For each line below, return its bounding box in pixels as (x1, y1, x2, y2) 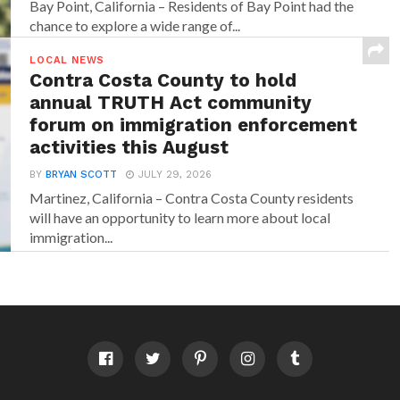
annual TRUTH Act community (29, 91, 312, 113)
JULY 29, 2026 (138, 168, 212, 180)
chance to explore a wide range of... (29, 16, 241, 34)
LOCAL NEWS (29, 54, 105, 66)
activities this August (29, 136, 229, 158)
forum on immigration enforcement (29, 113, 358, 136)
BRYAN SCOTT (46, 168, 118, 180)
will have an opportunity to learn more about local (29, 208, 331, 226)
